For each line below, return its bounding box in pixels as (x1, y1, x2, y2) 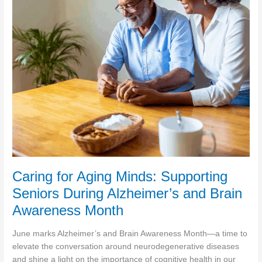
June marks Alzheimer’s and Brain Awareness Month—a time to (12, 229, 248, 238)
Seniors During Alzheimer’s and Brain (12, 186, 243, 202)
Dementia (12, 42, 48, 51)
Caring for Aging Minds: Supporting (12, 169, 228, 185)
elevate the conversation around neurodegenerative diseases (12, 242, 240, 251)
